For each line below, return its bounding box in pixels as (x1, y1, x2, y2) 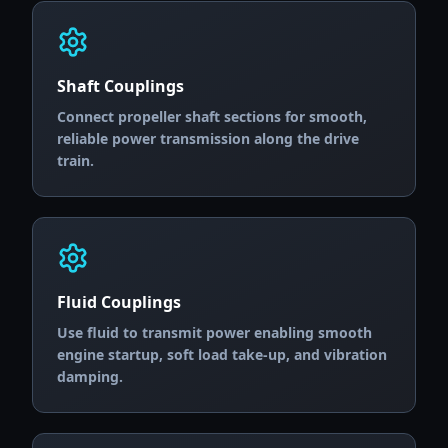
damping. (57, 367, 123, 386)
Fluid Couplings (57, 291, 181, 313)
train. (57, 151, 94, 170)
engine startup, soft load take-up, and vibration (57, 345, 387, 364)
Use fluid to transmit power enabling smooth (57, 323, 372, 342)
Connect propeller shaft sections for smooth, (57, 107, 367, 126)
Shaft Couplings (57, 75, 184, 97)
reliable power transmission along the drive (57, 129, 359, 148)
